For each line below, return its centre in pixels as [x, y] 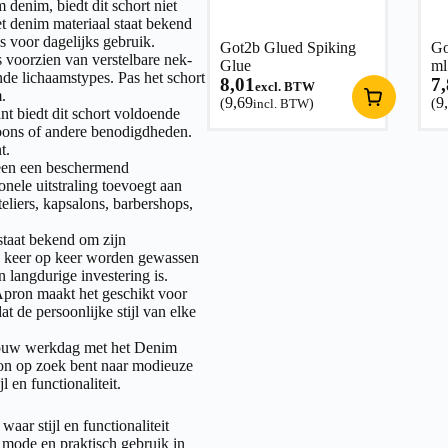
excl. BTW [284, 86]
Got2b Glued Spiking [287, 47]
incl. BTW [280, 103]
